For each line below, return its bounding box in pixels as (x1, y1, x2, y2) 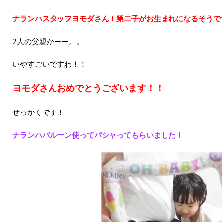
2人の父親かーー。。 (12, 36, 84, 46)
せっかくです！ (12, 107, 64, 117)
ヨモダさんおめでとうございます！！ (12, 81, 164, 94)
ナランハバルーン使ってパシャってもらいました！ (12, 129, 183, 140)
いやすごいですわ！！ (12, 58, 87, 69)
